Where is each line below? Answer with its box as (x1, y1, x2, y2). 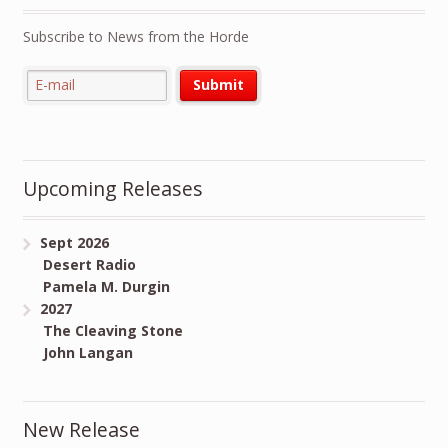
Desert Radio (22, 255, 136, 275)
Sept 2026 (40, 233, 110, 253)
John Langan (22, 343, 133, 363)
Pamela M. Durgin (22, 277, 170, 297)
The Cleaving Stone (22, 321, 183, 341)
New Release (22, 415, 140, 443)
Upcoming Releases (22, 175, 203, 203)
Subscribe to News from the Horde (22, 26, 249, 46)
